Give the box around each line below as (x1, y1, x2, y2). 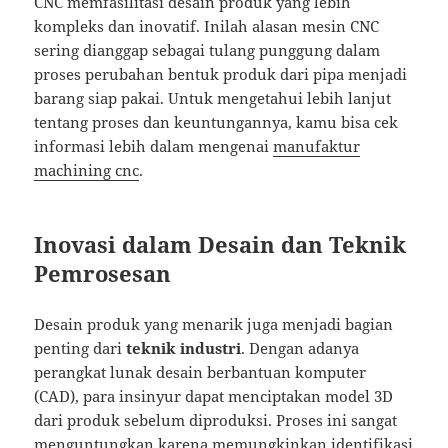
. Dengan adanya (241, 338, 360, 359)
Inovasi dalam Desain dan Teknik (34, 229, 407, 260)
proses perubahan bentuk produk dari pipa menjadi (34, 64, 408, 85)
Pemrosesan (34, 258, 172, 289)
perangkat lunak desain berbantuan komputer (34, 362, 367, 383)
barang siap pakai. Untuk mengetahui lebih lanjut (34, 88, 392, 109)
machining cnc (34, 160, 140, 181)
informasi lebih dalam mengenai (34, 136, 274, 157)
